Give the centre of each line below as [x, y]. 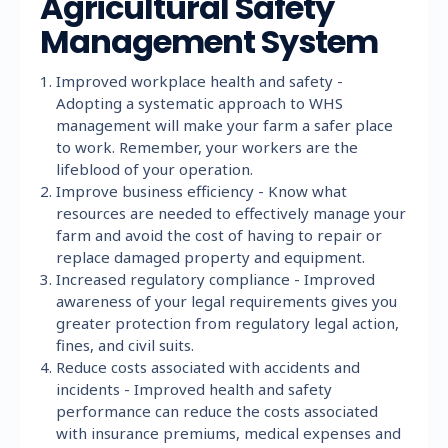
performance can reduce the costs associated [217, 410]
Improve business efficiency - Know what [202, 190]
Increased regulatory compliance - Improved [216, 278]
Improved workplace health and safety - [200, 80]
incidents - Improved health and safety [194, 388]
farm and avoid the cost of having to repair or [219, 234]
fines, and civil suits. [125, 344]
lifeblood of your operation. [155, 168]
